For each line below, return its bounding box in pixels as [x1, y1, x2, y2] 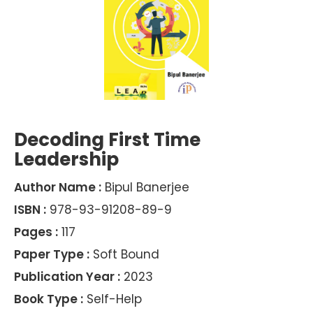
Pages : [14, 224, 58, 241]
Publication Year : [14, 268, 120, 286]
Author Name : [14, 179, 101, 196]
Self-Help [83, 291, 142, 308]
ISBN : [14, 201, 46, 219]
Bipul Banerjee [101, 179, 189, 196]
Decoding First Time [14, 127, 201, 153]
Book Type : [14, 291, 83, 308]
